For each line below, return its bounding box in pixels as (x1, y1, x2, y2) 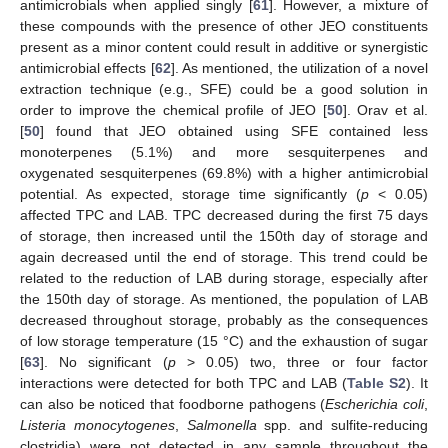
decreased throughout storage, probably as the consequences (20, 312, 428, 329)
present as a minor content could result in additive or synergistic (20, 39, 428, 56)
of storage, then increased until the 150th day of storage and (20, 228, 428, 245)
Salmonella (186, 417, 257, 434)
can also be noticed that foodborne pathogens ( (20, 396, 326, 413)
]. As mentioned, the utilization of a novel (170, 60, 429, 77)
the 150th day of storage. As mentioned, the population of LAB (20, 291, 428, 308)
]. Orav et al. (342, 102, 429, 119)
